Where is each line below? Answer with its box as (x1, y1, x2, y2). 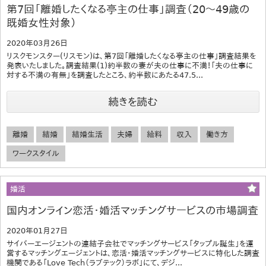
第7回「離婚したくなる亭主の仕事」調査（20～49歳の (7, 2, 249, 15)
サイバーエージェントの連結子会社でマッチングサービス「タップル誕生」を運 (7, 239, 254, 248)
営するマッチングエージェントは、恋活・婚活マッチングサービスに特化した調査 (7, 248, 259, 258)
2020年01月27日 (7, 226, 68, 235)
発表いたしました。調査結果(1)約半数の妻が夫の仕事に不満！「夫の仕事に (7, 61, 253, 70)
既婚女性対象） (7, 16, 77, 29)
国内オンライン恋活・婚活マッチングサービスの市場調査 (7, 204, 258, 217)
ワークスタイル (12, 148, 59, 158)
